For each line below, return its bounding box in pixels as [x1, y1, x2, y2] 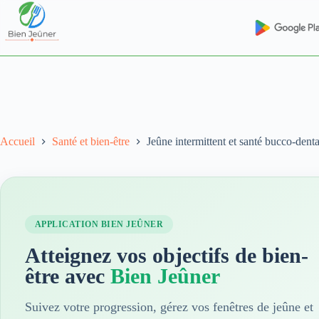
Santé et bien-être [52, 135, 130, 148]
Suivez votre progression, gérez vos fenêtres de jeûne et [25, 299, 313, 314]
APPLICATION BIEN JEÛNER [35, 219, 164, 229]
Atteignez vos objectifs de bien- [25, 243, 308, 267]
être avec [25, 263, 110, 288]
